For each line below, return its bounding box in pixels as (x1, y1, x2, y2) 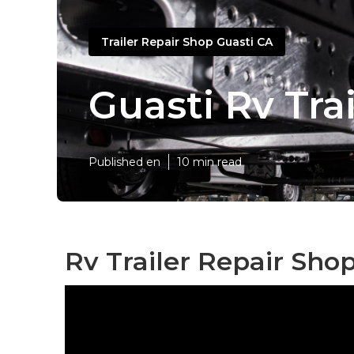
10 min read (177, 155, 242, 169)
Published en (88, 155, 160, 169)
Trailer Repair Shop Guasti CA (101, 34, 273, 49)
